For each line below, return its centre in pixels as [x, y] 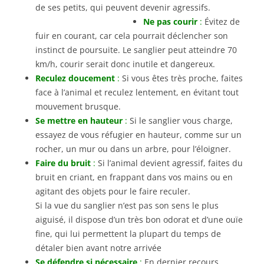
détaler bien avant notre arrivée [98, 247]
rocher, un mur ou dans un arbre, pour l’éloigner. [133, 148]
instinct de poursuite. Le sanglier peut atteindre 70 [136, 49]
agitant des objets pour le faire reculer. [113, 191]
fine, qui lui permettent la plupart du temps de [128, 233]
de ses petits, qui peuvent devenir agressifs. [123, 7]
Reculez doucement [75, 78]
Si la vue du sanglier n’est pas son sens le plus [127, 205]
